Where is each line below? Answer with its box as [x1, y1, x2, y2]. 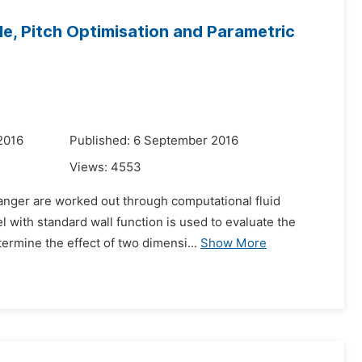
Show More [200, 236, 267, 250]
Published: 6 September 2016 [69, 133, 238, 148]
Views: [69, 160, 111, 175]
